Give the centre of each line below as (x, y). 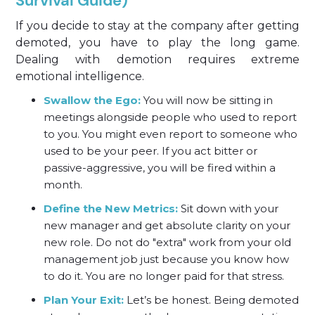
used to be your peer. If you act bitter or (151, 151)
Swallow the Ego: (92, 100)
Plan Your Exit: (84, 300)
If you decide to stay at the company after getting (157, 26)
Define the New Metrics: (111, 208)
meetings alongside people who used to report (171, 117)
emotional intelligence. (80, 76)
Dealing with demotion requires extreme (157, 59)
